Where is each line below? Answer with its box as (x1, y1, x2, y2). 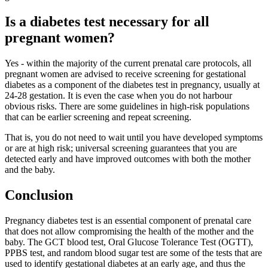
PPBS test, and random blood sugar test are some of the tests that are (5, 247, 262, 258)
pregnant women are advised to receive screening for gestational (5, 69, 246, 79)
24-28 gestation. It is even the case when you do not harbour (5, 90, 232, 100)
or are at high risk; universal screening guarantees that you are (5, 143, 237, 153)
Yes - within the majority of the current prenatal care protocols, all (5, 58, 251, 68)
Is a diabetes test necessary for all (5, 14, 209, 30)
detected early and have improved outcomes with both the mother (5, 154, 251, 164)
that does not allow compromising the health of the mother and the (5, 226, 254, 236)
